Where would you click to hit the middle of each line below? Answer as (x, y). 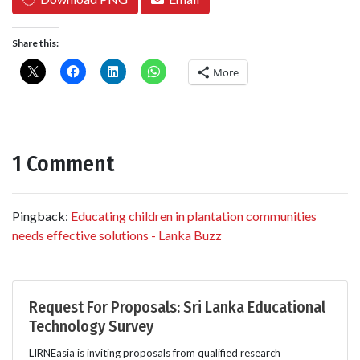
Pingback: (41, 215)
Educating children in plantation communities (194, 215)
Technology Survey (91, 326)
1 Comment (63, 163)
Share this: (35, 43)
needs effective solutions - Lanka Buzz (117, 235)
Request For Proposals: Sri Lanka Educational (177, 307)
